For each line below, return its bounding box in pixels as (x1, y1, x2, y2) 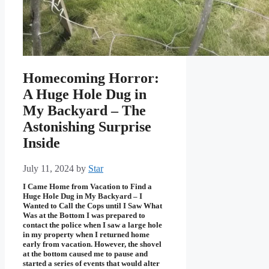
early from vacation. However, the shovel (23, 240, 162, 249)
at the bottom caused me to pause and (23, 249, 148, 259)
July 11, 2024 (23, 163, 74, 174)
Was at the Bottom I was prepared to (23, 211, 145, 220)
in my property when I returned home (23, 230, 150, 240)
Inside (23, 135, 60, 151)
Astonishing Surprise (23, 119, 151, 135)
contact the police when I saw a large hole (23, 220, 162, 230)
